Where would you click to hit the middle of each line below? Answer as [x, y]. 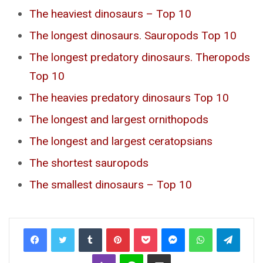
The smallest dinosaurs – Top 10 [111, 185]
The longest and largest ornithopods [119, 120]
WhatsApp [230, 228]
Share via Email [179, 254]
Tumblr [113, 228]
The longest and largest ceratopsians [121, 141]
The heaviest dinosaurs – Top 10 [110, 14]
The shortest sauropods [89, 163]
